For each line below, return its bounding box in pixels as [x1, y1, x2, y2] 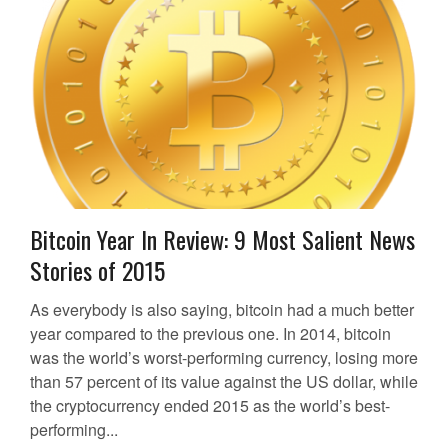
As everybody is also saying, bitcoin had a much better [30, 298, 414, 322]
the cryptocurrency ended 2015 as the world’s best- [30, 394, 390, 418]
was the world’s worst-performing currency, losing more [30, 346, 418, 370]
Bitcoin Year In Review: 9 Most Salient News [30, 221, 415, 258]
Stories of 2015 [30, 252, 165, 289]
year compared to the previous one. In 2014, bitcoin [30, 322, 391, 346]
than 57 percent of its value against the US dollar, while [30, 370, 418, 394]
